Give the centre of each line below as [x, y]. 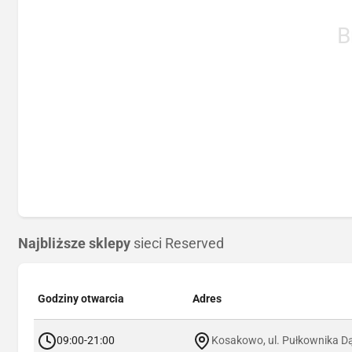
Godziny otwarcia [81, 299]
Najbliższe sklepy [74, 244]
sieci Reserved [177, 244]
